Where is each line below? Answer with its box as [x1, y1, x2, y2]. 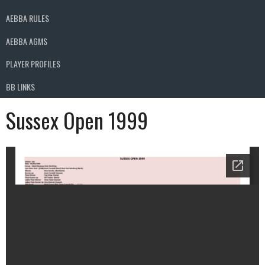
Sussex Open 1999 [6, 104, 148, 135]
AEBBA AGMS [6, 34, 47, 47]
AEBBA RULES [6, 12, 49, 25]
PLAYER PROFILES [6, 57, 60, 70]
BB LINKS [6, 80, 35, 93]
